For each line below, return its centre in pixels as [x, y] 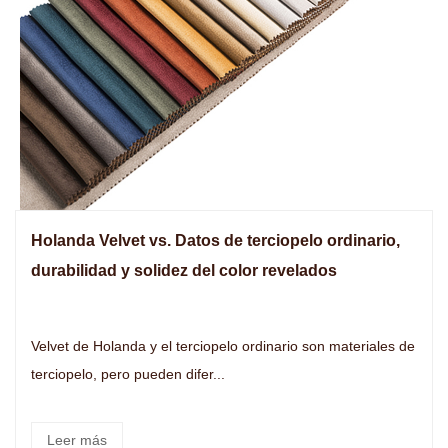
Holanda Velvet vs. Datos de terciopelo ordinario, [215, 240]
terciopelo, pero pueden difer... [128, 374]
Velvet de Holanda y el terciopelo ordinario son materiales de [90, 346]
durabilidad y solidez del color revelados [184, 270]
